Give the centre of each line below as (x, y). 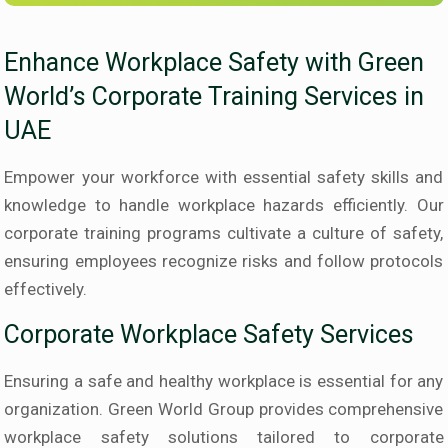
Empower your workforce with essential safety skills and (224, 177)
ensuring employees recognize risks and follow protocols (224, 261)
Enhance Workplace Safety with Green (214, 63)
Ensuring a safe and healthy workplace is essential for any (224, 381)
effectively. (46, 289)
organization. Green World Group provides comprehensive (224, 409)
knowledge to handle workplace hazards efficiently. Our (224, 205)
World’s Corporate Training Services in (214, 97)
